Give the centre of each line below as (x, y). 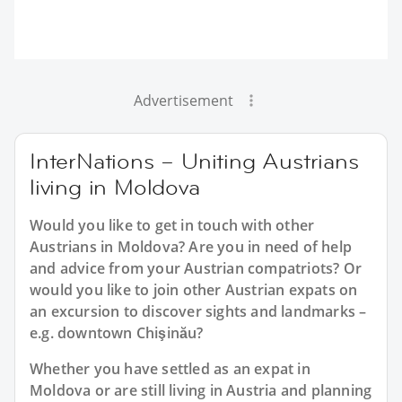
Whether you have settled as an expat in (170, 368)
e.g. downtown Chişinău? (117, 332)
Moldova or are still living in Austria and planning (201, 390)
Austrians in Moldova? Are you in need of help (191, 246)
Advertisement (183, 100)
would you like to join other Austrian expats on (194, 289)
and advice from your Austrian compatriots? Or (196, 268)
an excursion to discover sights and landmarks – (198, 311)
